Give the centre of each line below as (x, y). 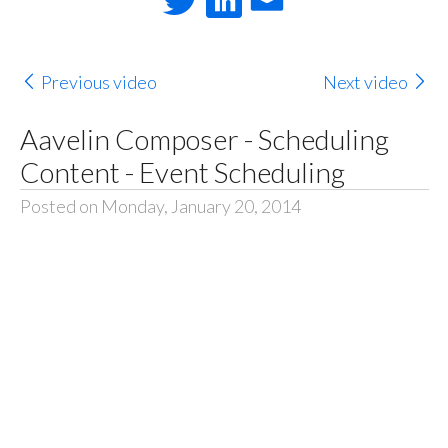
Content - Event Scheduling (182, 171)
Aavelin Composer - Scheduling (204, 138)
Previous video (98, 82)
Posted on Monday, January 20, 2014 (160, 205)
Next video (366, 82)
